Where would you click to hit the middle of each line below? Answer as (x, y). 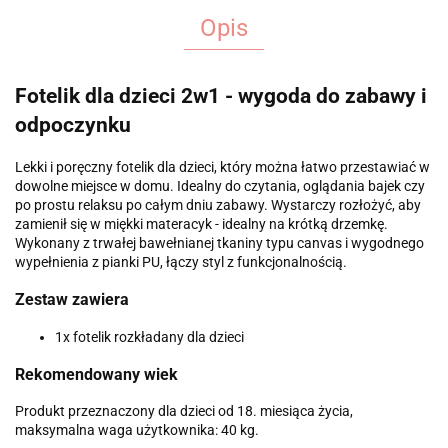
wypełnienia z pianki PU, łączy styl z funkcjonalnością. (181, 261)
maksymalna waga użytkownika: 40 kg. (137, 430)
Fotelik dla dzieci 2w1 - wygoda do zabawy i (221, 96)
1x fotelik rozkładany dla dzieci (149, 336)
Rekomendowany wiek (96, 374)
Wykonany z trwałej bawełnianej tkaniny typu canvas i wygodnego (219, 242)
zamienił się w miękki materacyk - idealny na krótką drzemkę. (201, 223)
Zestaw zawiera (72, 300)
